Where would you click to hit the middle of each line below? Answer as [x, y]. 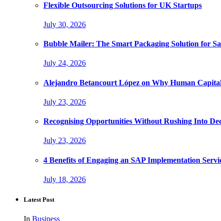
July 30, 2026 [65, 24]
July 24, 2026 [65, 63]
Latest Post [39, 200]
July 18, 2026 [65, 180]
